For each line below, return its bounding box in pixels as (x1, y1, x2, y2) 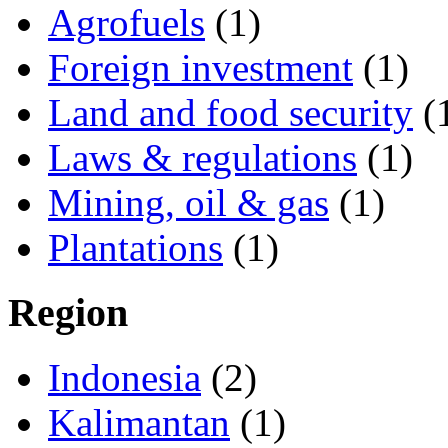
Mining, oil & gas (48, 181, 329, 225)
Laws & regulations (48, 136, 357, 180)
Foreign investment (48, 46, 353, 90)
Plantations (48, 226, 223, 270)
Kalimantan (48, 400, 230, 444)
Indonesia (48, 355, 201, 399)
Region (8, 290, 128, 336)
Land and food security (48, 91, 413, 135)
